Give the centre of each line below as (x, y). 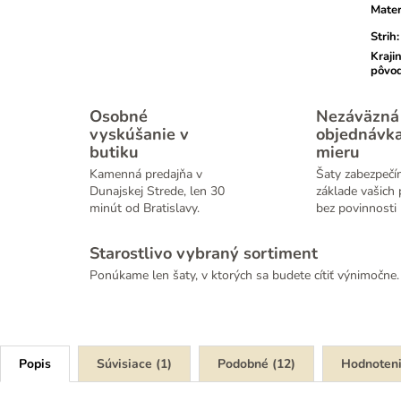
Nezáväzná (357, 117)
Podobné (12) (256, 364)
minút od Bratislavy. (145, 209)
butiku (114, 153)
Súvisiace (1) (134, 364)
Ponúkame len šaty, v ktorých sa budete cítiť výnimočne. (244, 275)
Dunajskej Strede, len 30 (157, 192)
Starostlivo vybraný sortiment (204, 253)
